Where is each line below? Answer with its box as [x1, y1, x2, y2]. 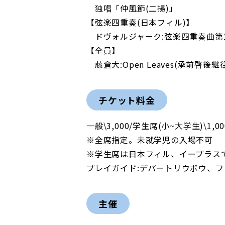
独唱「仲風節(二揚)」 [86, 2, 178, 14]
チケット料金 [98, 93, 155, 106]
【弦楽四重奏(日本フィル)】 [86, 16, 195, 28]
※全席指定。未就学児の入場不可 [86, 133, 213, 146]
